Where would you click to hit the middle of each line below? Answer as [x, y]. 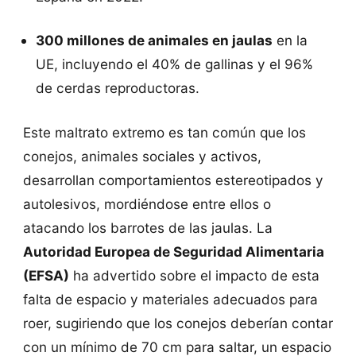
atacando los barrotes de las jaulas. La [147, 227]
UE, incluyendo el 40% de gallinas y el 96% [175, 64]
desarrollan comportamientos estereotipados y [173, 180]
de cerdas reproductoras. [118, 88]
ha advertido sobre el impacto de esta [194, 275]
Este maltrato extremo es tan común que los [164, 132]
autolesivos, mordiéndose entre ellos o [147, 203]
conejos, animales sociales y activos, [142, 156]
